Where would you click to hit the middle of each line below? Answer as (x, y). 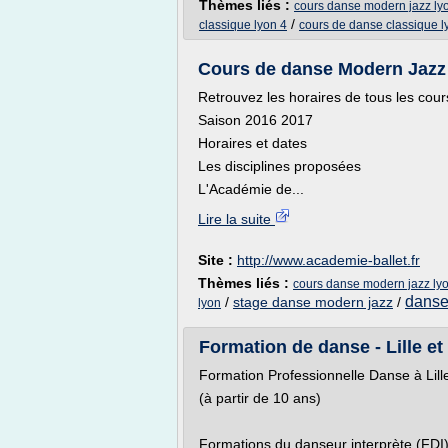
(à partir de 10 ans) (260, 398)
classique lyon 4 (243, 25)
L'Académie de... (251, 189)
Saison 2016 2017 (255, 120)
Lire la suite (236, 219)
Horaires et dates (252, 143)
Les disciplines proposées (279, 166)
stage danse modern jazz (313, 302)
